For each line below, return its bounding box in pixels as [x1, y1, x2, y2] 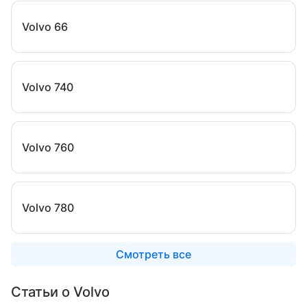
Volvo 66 [22, 20, 68, 34]
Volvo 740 [22, 80, 73, 94]
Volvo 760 [22, 140, 74, 154]
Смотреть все [116, 247, 191, 261]
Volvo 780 [22, 201, 74, 214]
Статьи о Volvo [11, 284, 110, 300]
